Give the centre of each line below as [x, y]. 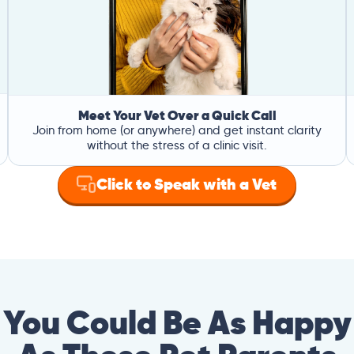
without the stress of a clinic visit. [177, 146]
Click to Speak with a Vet [186, 185]
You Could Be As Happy [177, 322]
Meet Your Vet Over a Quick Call [177, 116]
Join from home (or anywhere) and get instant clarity [177, 131]
